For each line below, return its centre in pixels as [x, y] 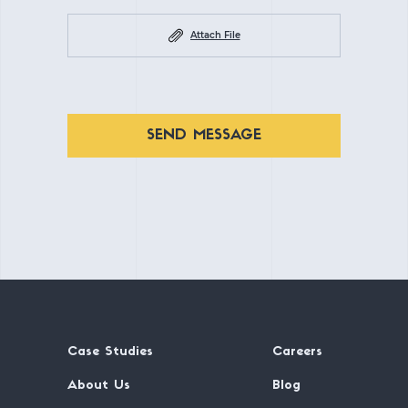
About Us [99, 386]
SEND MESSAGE [204, 136]
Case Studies [110, 352]
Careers [297, 352]
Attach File [215, 35]
